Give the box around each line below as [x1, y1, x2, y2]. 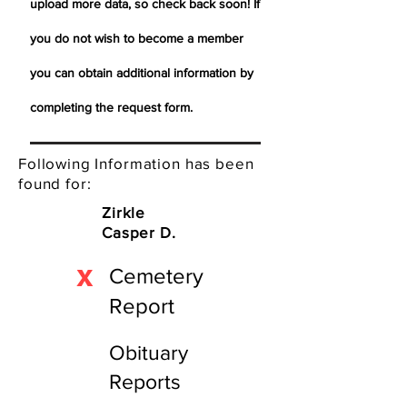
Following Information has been [18, 154, 254, 172]
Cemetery [109, 263, 203, 288]
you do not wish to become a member [30, 31, 243, 45]
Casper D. [102, 223, 176, 241]
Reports [109, 371, 186, 392]
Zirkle [102, 203, 146, 221]
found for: [18, 174, 92, 192]
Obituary [109, 342, 188, 363]
